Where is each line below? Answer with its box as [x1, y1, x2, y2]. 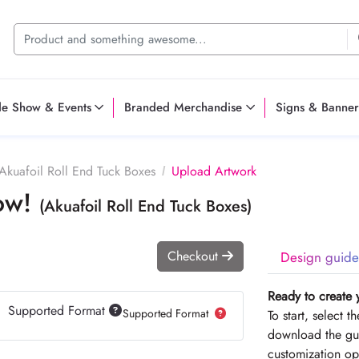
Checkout [167, 246, 222, 265]
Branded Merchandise [124, 98, 243, 116]
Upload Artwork [171, 161, 256, 180]
